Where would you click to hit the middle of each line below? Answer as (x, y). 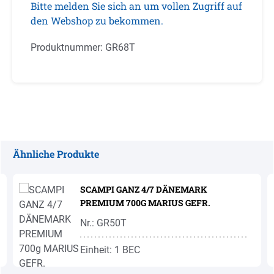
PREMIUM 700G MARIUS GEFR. (145, 203)
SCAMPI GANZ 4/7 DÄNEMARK (144, 189)
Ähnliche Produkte (56, 154)
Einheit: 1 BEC (110, 250)
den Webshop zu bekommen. (97, 20)
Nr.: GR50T (103, 223)
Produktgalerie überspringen (73, 168)
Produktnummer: (68, 47)
